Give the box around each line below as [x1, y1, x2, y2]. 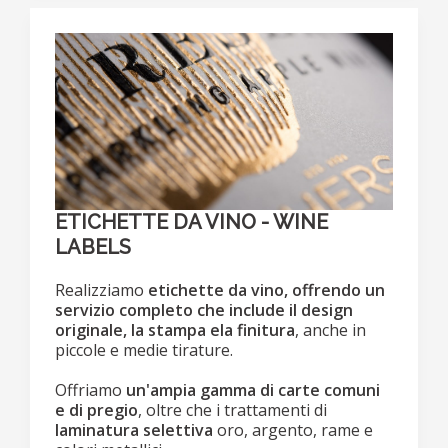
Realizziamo [55, 278, 144, 301]
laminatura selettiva [55, 418, 213, 441]
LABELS [55, 234, 131, 259]
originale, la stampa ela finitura [55, 318, 295, 341]
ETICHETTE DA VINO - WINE [55, 209, 328, 234]
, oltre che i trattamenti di [138, 398, 327, 421]
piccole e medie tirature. [55, 338, 233, 361]
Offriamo [55, 378, 126, 401]
